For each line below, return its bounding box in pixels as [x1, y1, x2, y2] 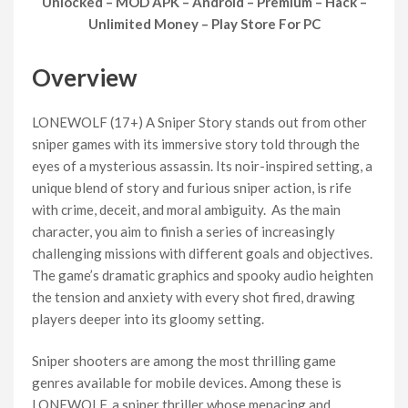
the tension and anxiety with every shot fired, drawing [32, 288, 355, 305]
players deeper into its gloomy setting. [32, 310, 264, 327]
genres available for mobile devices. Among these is [32, 374, 342, 391]
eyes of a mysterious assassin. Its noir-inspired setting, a [32, 157, 372, 174]
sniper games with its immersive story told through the [32, 135, 360, 152]
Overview [32, 62, 138, 92]
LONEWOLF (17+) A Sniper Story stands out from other [32, 113, 367, 130]
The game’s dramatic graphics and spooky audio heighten [32, 266, 373, 283]
